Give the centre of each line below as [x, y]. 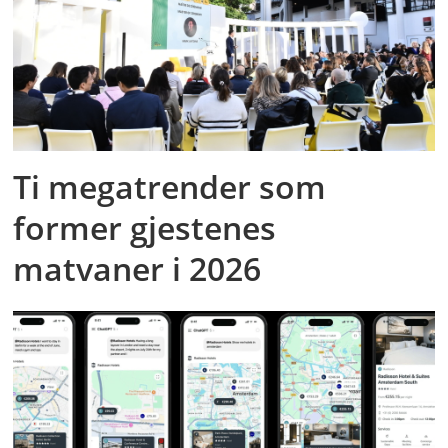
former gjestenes [145, 227]
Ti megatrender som [170, 186]
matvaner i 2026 [137, 268]
